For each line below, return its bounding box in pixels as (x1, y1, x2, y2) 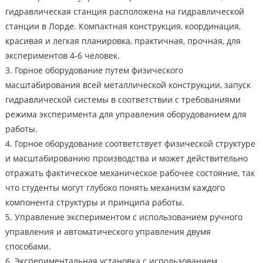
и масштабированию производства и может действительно (5, 153, 248, 164)
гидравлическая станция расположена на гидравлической (5, 6, 244, 18)
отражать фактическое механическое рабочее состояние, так (5, 167, 255, 179)
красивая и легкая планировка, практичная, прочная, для (5, 35, 241, 47)
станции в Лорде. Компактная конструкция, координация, (5, 21, 241, 32)
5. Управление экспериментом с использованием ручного (5, 211, 242, 223)
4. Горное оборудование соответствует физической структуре (5, 138, 255, 150)
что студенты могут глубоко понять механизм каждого (5, 182, 225, 194)
